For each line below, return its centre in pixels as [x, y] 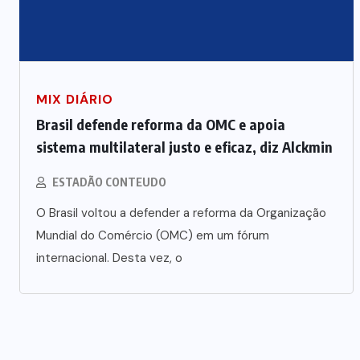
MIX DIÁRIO [75, 99]
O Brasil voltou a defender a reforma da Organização [181, 213]
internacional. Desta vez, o [109, 258]
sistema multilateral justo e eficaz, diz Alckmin [184, 146]
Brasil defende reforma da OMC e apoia [161, 124]
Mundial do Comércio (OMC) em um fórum [153, 235]
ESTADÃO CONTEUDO [109, 182]
